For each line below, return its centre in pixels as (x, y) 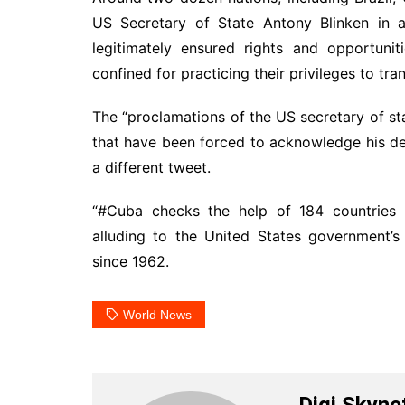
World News (157, 314)
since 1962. (131, 261)
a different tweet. (151, 167)
